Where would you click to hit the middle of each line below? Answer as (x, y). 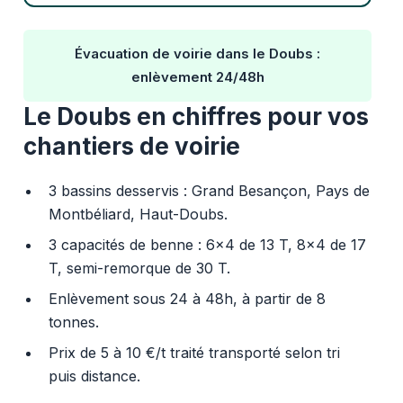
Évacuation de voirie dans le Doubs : (197, 53)
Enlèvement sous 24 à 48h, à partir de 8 (187, 298)
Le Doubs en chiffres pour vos (196, 116)
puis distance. (94, 376)
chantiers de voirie (131, 146)
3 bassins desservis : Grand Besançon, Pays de (209, 190)
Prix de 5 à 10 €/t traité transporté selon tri (194, 352)
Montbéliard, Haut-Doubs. (138, 214)
